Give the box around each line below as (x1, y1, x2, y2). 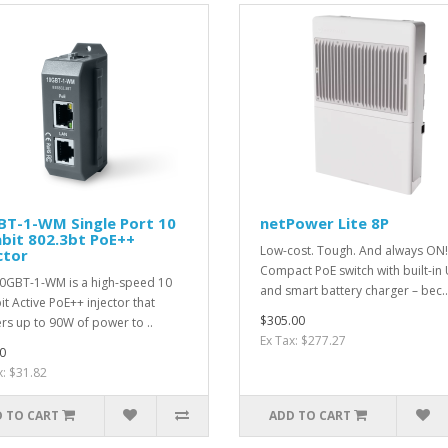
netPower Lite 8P (260, 213, 389, 234)
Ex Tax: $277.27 (260, 332, 346, 350)
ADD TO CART (269, 407, 352, 425)
